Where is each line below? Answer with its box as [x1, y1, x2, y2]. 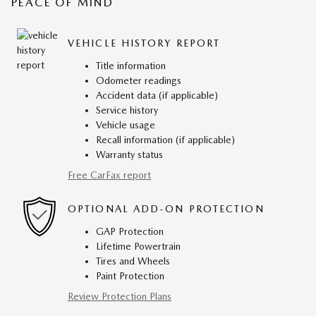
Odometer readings [96, 74, 181, 86]
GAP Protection [96, 225, 164, 237]
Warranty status [96, 148, 163, 160]
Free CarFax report [68, 169, 151, 181]
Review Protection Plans [68, 290, 171, 302]
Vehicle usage [96, 119, 155, 130]
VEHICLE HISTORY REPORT [68, 37, 221, 49]
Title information [96, 59, 166, 71]
